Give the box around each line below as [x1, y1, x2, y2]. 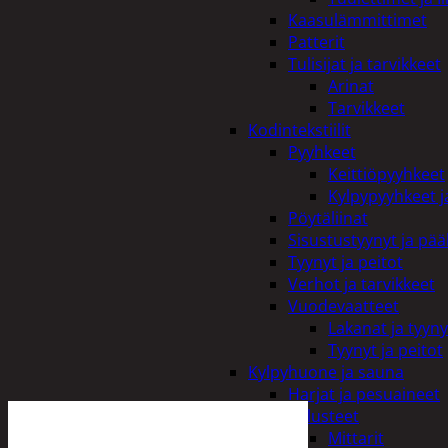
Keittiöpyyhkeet [328, 163, 445, 185]
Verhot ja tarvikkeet [288, 273, 435, 295]
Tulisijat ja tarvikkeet [288, 53, 441, 75]
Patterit [288, 31, 345, 53]
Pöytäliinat [288, 207, 368, 229]
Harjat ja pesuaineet [288, 383, 440, 405]
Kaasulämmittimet [288, 9, 427, 31]
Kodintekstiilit [248, 119, 351, 141]
